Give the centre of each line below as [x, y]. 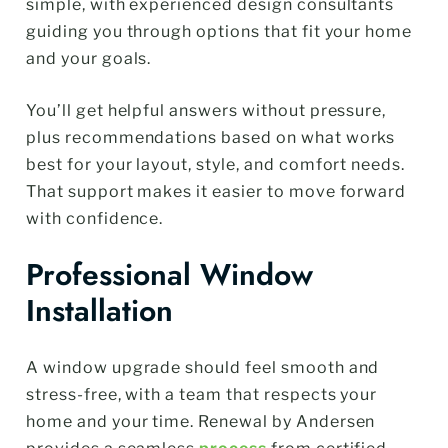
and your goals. [89, 59]
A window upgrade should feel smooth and [203, 368]
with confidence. [95, 219]
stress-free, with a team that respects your [202, 395]
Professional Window [169, 275]
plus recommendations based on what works [211, 138]
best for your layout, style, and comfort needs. [216, 165]
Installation [99, 311]
